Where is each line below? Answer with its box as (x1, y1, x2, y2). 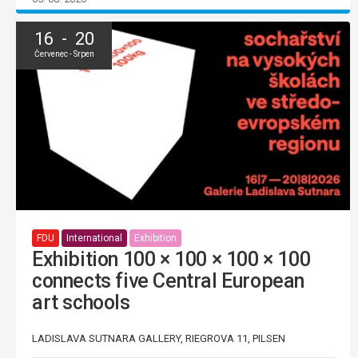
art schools (32, 290, 130, 314)
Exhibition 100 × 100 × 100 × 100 (32, 247, 311, 271)
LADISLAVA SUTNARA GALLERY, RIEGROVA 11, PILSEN (32, 332, 285, 344)
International (66, 233, 122, 245)
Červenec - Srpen (34, 50, 94, 59)
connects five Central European (32, 268, 305, 292)
